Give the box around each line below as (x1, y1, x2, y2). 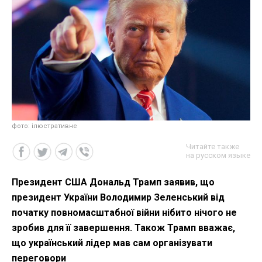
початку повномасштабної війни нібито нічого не (12, 206, 237, 218)
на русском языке (186, 150, 250, 160)
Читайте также (186, 142, 239, 151)
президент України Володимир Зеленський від (12, 191, 225, 203)
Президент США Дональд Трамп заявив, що (12, 176, 215, 188)
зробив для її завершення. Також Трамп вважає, (12, 222, 235, 233)
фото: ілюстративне (12, 122, 77, 130)
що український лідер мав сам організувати (12, 237, 212, 249)
